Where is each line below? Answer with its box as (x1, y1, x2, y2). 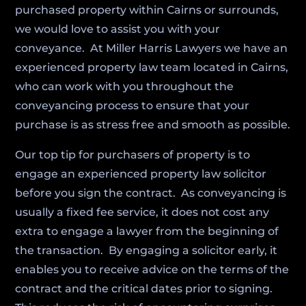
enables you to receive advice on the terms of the (15, 263, 290, 276)
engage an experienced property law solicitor (15, 167, 267, 180)
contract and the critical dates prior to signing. (15, 282, 276, 295)
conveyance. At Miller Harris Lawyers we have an (15, 42, 288, 55)
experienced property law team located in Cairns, (15, 61, 289, 74)
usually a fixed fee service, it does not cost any (15, 206, 270, 219)
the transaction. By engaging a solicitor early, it (15, 244, 278, 257)
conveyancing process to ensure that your (15, 99, 250, 112)
